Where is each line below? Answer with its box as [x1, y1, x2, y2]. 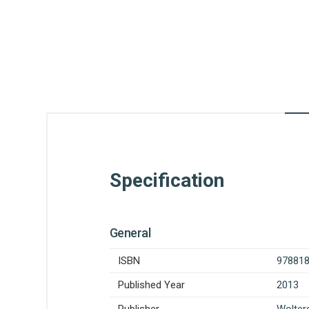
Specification [110, 169, 224, 192]
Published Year [118, 279, 185, 291]
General [110, 226, 151, 240]
